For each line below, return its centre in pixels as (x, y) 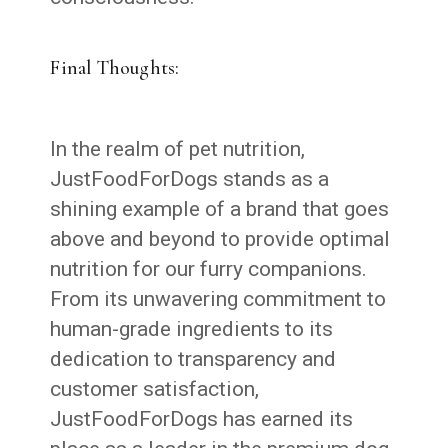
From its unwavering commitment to (218, 298)
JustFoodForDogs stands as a (190, 178)
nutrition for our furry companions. (209, 268)
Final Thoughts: (115, 67)
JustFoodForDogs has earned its (202, 418)
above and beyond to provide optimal (220, 238)
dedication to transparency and (193, 358)
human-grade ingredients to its (192, 328)
